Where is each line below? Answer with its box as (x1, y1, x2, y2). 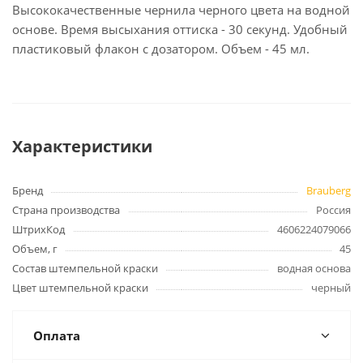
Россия (316, 203, 351, 217)
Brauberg (306, 183, 351, 198)
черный (311, 280, 351, 295)
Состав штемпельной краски (12, 261, 158, 275)
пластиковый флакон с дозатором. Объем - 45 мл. (12, 41, 310, 57)
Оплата (33, 327, 80, 344)
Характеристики (12, 135, 152, 157)
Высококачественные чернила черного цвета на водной (12, 2, 350, 18)
